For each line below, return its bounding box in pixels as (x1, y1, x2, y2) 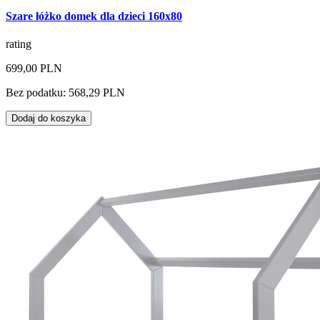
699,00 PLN (6, 61, 62, 74)
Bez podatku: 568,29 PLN (6, 86, 125, 99)
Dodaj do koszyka (11, 112, 86, 124)
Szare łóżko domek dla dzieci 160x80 (6, 9, 182, 22)
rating (6, 37, 31, 50)
